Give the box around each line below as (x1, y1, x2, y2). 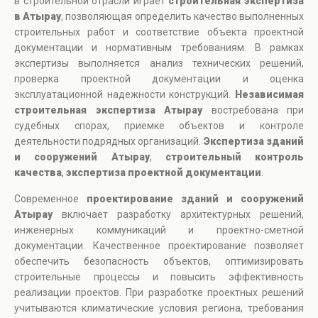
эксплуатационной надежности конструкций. (14, 89, 235, 101)
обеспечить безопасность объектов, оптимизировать (14, 256, 304, 268)
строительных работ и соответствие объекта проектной (14, 26, 304, 38)
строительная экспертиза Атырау (14, 104, 202, 116)
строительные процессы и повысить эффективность (14, 271, 304, 283)
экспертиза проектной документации (66, 167, 261, 179)
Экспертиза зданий (203, 136, 304, 148)
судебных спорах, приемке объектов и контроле (14, 120, 304, 132)
